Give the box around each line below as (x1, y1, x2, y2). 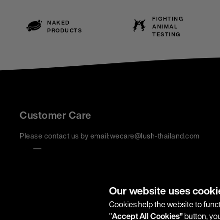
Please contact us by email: (20, 131, 110, 141)
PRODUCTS (47, 27, 82, 34)
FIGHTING (152, 15, 184, 23)
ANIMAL (152, 23, 178, 30)
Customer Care (20, 108, 91, 122)
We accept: (20, 158, 57, 168)
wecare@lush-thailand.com (110, 131, 200, 141)
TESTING (152, 30, 181, 38)
